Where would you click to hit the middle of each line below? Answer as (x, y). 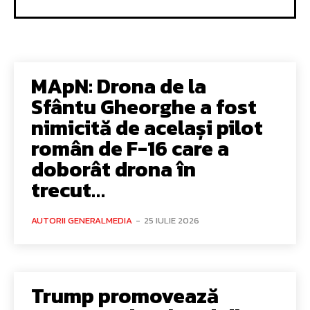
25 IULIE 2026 (172, 220)
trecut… (68, 190)
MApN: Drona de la (119, 86)
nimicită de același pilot (147, 127)
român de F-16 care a (130, 148)
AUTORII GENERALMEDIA (82, 220)
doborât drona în (113, 169)
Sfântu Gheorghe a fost (144, 107)
